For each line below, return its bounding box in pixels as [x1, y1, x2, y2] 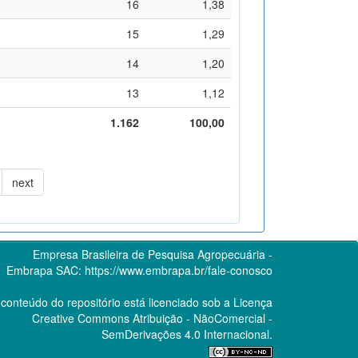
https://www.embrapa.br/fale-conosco [84, 261, 272, 278]
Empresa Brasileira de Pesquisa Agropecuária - [32, 245, 272, 262]
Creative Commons [31, 309, 129, 326]
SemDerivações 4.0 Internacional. [101, 325, 272, 342]
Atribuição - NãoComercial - [129, 309, 272, 326]
